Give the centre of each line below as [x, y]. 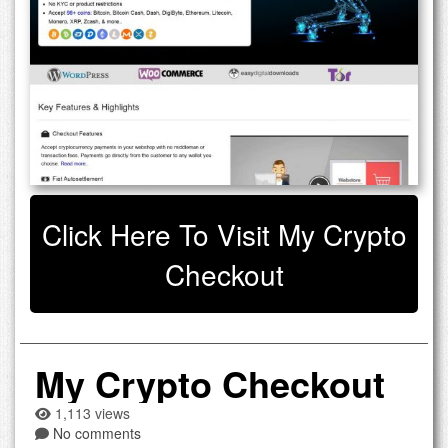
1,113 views [90, 412]
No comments [97, 432]
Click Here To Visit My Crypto [224, 233]
